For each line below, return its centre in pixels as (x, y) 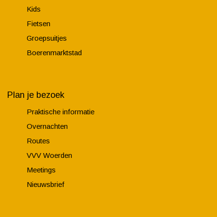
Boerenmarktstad (54, 53)
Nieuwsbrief (46, 185)
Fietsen (39, 24)
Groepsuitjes (47, 38)
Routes (38, 141)
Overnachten (47, 126)
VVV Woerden (49, 155)
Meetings (41, 170)
